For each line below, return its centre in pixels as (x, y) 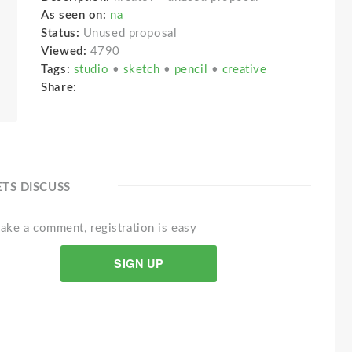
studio (93, 70)
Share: (62, 88)
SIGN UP (139, 264)
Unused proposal (130, 33)
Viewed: (64, 51)
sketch (143, 70)
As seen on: (74, 15)
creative (244, 70)
